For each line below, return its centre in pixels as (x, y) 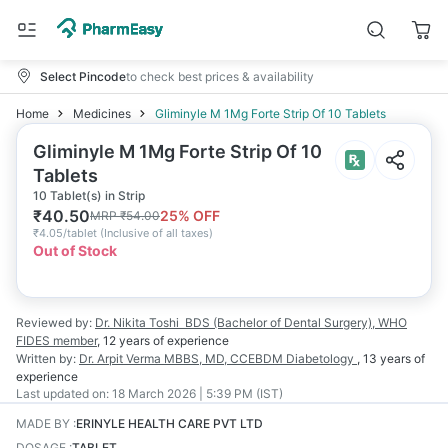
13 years (387, 358)
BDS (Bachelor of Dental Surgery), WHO (296, 322)
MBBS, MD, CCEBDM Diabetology (260, 358)
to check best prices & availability (220, 76)
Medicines (102, 113)
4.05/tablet (68, 233)
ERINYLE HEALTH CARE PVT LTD (169, 423)
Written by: (46, 358)
